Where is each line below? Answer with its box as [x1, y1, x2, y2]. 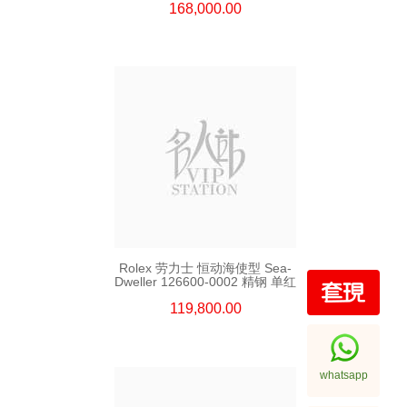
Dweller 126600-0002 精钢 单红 [114, 274, 296, 289]
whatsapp [319, 369, 368, 382]
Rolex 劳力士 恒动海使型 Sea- [119, 261, 292, 275]
